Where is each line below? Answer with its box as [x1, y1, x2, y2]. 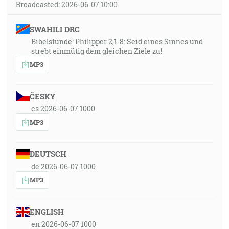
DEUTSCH [29, 149, 66, 159]
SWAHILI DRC [29, 24, 80, 34]
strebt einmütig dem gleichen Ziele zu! [31, 46, 162, 56]
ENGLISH [29, 207, 64, 217]
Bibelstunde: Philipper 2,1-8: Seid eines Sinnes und [31, 37, 203, 47]
